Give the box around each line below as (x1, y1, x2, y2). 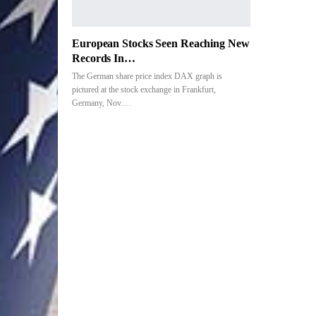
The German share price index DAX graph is (72, 71, 222, 82)
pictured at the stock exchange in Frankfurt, (72, 85, 216, 95)
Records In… (72, 52, 135, 65)
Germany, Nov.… (72, 98, 131, 109)
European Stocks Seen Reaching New (72, 37, 250, 50)
